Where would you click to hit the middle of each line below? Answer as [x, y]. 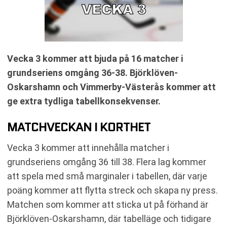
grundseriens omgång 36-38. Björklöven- [92, 73]
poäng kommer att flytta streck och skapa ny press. [112, 190]
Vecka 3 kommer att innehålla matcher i [88, 148]
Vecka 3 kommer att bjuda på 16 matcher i [95, 59]
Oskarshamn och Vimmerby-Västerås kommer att [111, 87]
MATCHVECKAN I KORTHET [79, 127]
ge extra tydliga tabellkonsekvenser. [84, 101]
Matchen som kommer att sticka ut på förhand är [108, 204]
